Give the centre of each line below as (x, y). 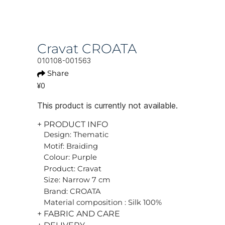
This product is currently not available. (107, 105)
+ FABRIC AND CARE (79, 213)
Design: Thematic (76, 135)
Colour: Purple (70, 157)
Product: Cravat (73, 168)
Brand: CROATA (72, 191)
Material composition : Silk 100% (103, 202)
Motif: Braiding (71, 146)
